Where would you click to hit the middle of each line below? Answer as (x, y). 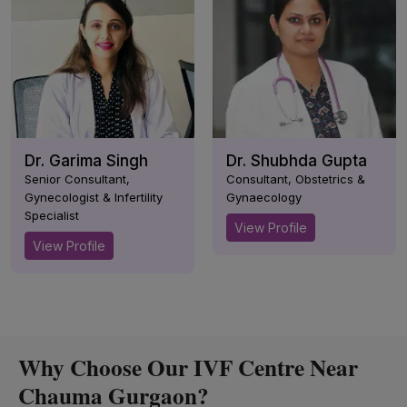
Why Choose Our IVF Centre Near (188, 367)
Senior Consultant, (77, 179)
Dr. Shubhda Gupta (297, 161)
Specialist (52, 215)
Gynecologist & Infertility (94, 197)
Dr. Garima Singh (86, 161)
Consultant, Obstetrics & (296, 179)
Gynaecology (264, 197)
